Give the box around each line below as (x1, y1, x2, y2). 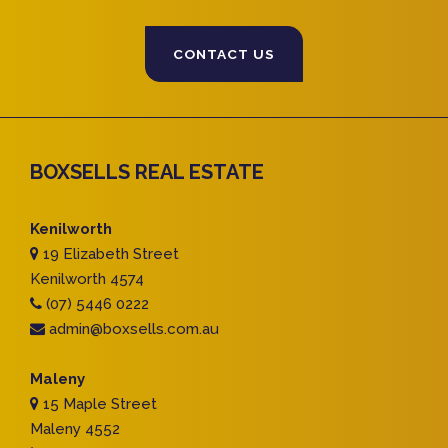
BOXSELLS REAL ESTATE (30, 160, 264, 185)
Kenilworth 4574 (30, 270, 144, 289)
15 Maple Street (39, 395, 157, 414)
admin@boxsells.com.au (49, 320, 219, 339)
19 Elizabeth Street (39, 245, 179, 264)
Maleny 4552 (30, 420, 120, 439)
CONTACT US (173, 46, 275, 63)
